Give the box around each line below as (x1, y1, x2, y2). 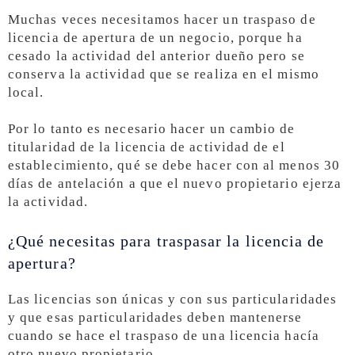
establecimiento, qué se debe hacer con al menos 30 (8, 158, 340, 174)
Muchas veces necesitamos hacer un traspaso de (8, 11, 316, 27)
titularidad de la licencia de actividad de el (8, 139, 285, 155)
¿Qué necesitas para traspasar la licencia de (8, 232, 325, 250)
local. (8, 84, 44, 100)
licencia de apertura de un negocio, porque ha (8, 29, 303, 45)
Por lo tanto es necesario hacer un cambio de (8, 121, 296, 137)
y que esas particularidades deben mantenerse (8, 310, 303, 326)
